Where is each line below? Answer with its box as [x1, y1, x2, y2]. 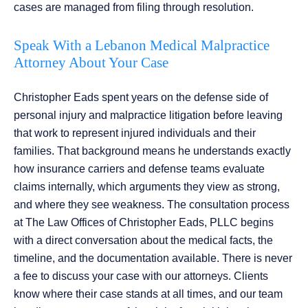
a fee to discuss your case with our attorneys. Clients [14, 270, 268, 283]
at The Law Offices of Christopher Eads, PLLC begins [14, 217, 274, 229]
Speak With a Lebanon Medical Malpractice [14, 37, 269, 54]
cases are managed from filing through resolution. [14, 1, 254, 14]
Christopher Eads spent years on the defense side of [14, 91, 268, 104]
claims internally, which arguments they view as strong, [14, 181, 280, 193]
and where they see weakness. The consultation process [14, 199, 289, 211]
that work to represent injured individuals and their [14, 127, 256, 140]
